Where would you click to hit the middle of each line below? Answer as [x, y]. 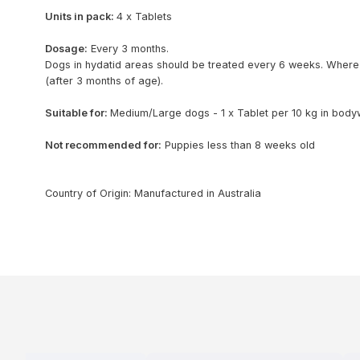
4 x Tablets [144, 16]
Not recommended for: [103, 145]
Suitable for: [78, 112]
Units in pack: [81, 16]
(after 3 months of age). [104, 80]
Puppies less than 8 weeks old [238, 145]
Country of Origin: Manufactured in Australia [153, 193]
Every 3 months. [128, 48]
